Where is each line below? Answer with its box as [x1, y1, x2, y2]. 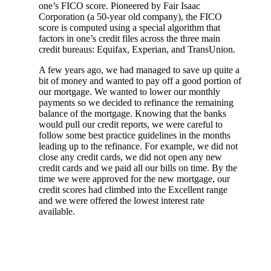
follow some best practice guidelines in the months [39, 129, 230, 140]
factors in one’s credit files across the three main [39, 33, 220, 44]
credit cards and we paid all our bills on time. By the [39, 162, 237, 173]
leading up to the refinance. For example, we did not [39, 140, 238, 151]
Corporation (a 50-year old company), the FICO [39, 11, 222, 22]
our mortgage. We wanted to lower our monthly [39, 86, 220, 97]
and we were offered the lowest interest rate [39, 195, 204, 206]
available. [39, 206, 77, 217]
